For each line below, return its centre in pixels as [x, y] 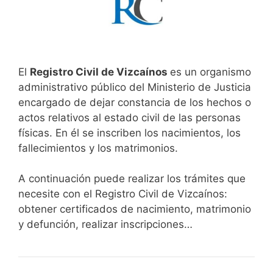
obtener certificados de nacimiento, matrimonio [135, 209]
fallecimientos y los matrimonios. [98, 148]
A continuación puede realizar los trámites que [132, 179]
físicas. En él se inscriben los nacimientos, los [129, 133]
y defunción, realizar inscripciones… [105, 225]
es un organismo [211, 72]
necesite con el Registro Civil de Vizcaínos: [123, 194]
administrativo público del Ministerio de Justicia [135, 87]
